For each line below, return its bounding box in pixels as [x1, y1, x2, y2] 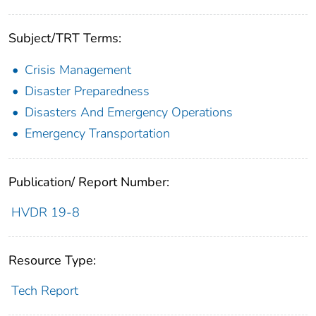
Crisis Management [25, 61, 131, 79]
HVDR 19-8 [11, 204, 80, 221]
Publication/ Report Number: [8, 174, 169, 191]
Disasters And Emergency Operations [25, 104, 233, 121]
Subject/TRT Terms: [8, 30, 121, 47]
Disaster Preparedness [25, 83, 150, 100]
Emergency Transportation [25, 125, 170, 142]
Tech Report [11, 282, 78, 300]
